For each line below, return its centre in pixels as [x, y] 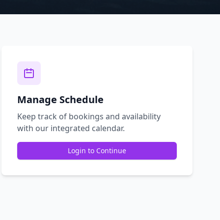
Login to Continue [97, 150]
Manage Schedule [60, 99]
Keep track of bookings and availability [89, 116]
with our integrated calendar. [71, 128]
